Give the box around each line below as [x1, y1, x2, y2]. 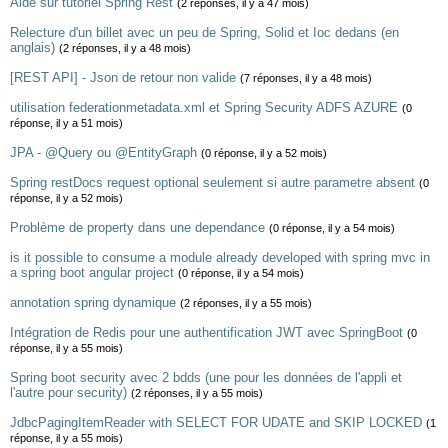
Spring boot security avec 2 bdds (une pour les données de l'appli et [10, 370, 402, 385]
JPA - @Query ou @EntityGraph [10, 145, 197, 160]
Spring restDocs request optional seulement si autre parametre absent [10, 175, 415, 190]
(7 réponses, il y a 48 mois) [240, 72, 372, 84]
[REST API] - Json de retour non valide [10, 70, 236, 85]
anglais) [10, 40, 55, 55]
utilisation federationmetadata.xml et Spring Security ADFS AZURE [10, 100, 398, 115]
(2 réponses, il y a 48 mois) [59, 42, 191, 54]
